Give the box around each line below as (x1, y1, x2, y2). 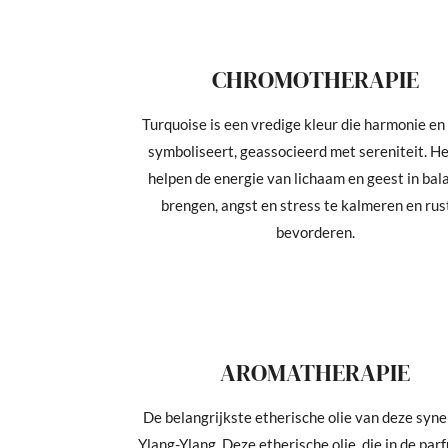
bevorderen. (275, 222, 355, 241)
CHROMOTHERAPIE (211, 62, 419, 96)
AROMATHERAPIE (220, 355, 411, 389)
